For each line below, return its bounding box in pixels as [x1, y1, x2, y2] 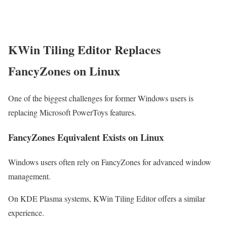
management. [8, 170, 51, 181]
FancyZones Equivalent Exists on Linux [8, 130, 164, 144]
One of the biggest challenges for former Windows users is [8, 93, 194, 104]
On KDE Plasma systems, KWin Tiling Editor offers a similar [8, 193, 205, 204]
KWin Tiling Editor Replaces [8, 40, 161, 58]
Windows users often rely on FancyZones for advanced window [8, 156, 211, 167]
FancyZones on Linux [8, 61, 120, 80]
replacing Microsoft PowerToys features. [8, 107, 136, 118]
